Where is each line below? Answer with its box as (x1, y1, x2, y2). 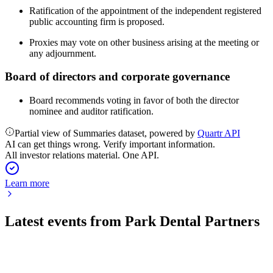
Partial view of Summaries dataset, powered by (15, 128, 197, 138)
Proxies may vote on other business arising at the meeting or (29, 37, 259, 48)
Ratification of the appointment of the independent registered (29, 5, 261, 16)
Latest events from (5, 213, 125, 229)
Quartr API (197, 128, 240, 138)
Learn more (5, 178, 49, 188)
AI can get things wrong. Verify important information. (5, 139, 215, 149)
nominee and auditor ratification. (29, 106, 154, 116)
